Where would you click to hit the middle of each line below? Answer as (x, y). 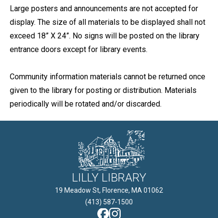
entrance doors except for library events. (79, 49)
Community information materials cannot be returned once (108, 77)
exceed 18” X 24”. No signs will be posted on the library (105, 36)
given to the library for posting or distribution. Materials (103, 90)
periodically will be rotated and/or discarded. (86, 104)
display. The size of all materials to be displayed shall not (108, 22)
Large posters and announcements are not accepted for (104, 9)
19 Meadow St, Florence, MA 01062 (109, 190)
